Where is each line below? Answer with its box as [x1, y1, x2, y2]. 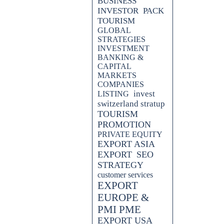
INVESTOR [97, 6, 138, 15]
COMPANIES [97, 80, 144, 88]
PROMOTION [97, 119, 151, 129]
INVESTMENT [97, 44, 149, 52]
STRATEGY [97, 160, 143, 170]
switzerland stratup [97, 99, 165, 108]
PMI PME [97, 203, 141, 215]
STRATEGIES [97, 35, 145, 43]
